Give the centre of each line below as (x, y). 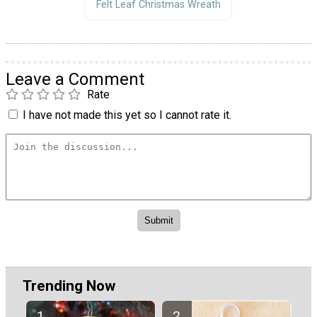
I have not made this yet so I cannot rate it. (127, 115)
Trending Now (69, 286)
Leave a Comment (75, 80)
